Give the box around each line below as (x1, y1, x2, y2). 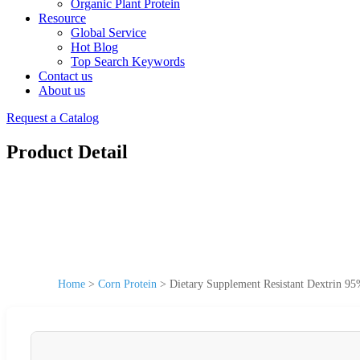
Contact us (39, 69, 92, 83)
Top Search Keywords (71, 55, 185, 68)
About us (39, 84, 85, 97)
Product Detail (6, 141, 128, 162)
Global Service (71, 26, 146, 39)
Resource (39, 11, 86, 25)
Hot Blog (71, 40, 118, 54)
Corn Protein (98, 277, 157, 290)
